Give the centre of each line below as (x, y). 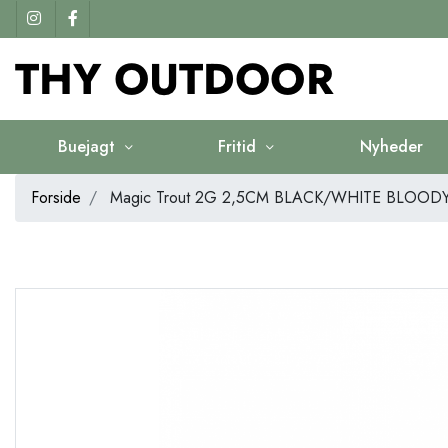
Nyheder (391, 146)
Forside (56, 197)
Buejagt (88, 146)
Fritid (240, 146)
